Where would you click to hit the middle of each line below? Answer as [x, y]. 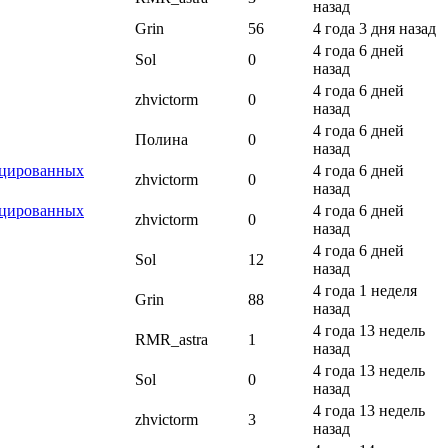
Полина [161, 140]
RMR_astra [171, 340]
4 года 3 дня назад [374, 29]
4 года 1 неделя [365, 291]
